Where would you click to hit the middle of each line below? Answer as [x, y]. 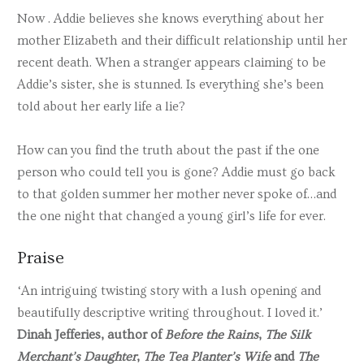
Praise [41, 258]
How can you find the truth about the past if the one [168, 151]
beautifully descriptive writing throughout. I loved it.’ [170, 313]
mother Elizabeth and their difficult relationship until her [182, 41]
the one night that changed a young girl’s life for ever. [171, 217]
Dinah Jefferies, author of [91, 335]
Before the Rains [212, 335]
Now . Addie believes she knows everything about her [170, 19]
